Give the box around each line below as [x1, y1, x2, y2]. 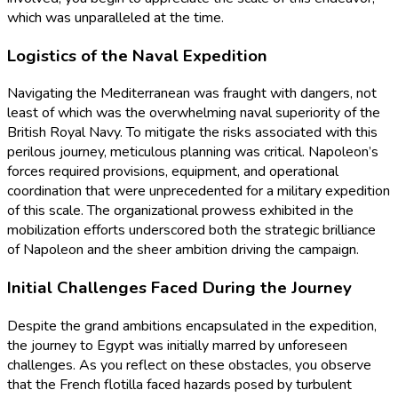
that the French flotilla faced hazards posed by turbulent [7, 374, 352, 394]
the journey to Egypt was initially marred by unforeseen [7, 335, 347, 355]
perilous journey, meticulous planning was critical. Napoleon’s [7, 142, 378, 163]
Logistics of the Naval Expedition [7, 44, 267, 68]
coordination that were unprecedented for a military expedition [7, 181, 390, 202]
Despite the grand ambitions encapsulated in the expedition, [7, 315, 377, 336]
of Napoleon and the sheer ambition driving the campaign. [7, 240, 359, 260]
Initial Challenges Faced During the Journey [7, 276, 352, 300]
